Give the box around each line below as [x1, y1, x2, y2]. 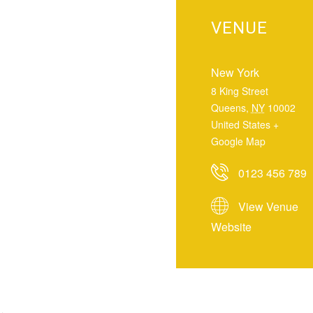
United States [210, 117, 270, 131]
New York [210, 64, 259, 80]
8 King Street [210, 84, 268, 98]
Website [210, 219, 252, 235]
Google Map [210, 134, 265, 148]
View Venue [238, 198, 298, 214]
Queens [210, 101, 246, 115]
